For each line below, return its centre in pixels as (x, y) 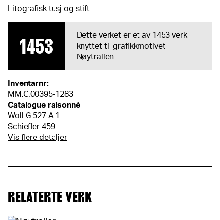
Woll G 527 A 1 (34, 116)
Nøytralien (95, 57)
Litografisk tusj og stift (49, 9)
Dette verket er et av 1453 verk (132, 35)
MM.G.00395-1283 (41, 94)
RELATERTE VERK (50, 197)
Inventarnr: (28, 83)
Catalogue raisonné (44, 105)
